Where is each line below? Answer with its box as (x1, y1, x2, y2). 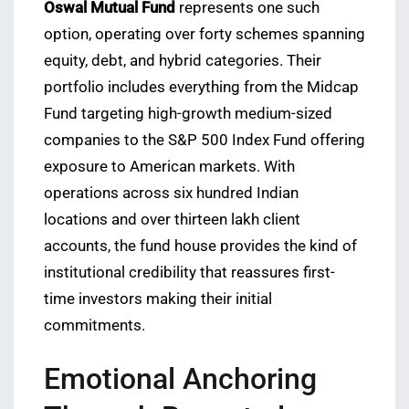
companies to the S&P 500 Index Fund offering (44, 131, 365, 150)
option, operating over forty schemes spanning (44, 26, 365, 44)
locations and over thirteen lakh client (44, 211, 300, 229)
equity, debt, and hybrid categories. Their (44, 52, 321, 70)
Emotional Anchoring (44, 362, 317, 397)
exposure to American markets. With (44, 158, 295, 176)
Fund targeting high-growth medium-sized (44, 105, 332, 123)
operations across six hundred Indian (44, 184, 299, 203)
